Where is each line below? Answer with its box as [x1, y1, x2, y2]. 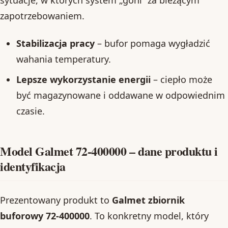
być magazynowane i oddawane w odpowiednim [16, 89, 225, 101]
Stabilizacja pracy [16, 37, 95, 49]
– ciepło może [150, 73, 212, 85]
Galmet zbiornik [112, 194, 185, 206]
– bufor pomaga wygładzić [94, 37, 210, 49]
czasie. [16, 104, 45, 117]
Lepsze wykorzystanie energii [16, 73, 151, 85]
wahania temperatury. [16, 52, 111, 65]
